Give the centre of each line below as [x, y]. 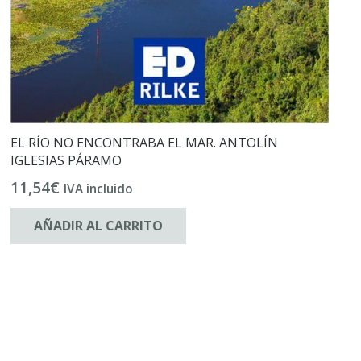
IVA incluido [99, 189]
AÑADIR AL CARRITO [99, 226]
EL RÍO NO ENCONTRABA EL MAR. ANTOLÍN [145, 142]
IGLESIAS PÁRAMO [66, 160]
